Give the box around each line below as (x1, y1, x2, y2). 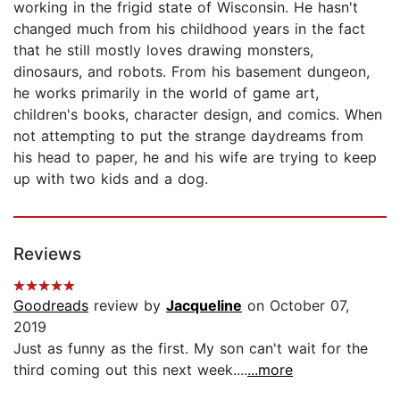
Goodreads (13, 296, 88, 314)
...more (247, 360, 293, 379)
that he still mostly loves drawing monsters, (13, 40, 313, 59)
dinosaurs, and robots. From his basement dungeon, (13, 62, 370, 80)
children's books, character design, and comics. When (13, 104, 382, 123)
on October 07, (242, 296, 349, 314)
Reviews (13, 243, 81, 264)
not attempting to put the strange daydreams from (13, 126, 363, 145)
